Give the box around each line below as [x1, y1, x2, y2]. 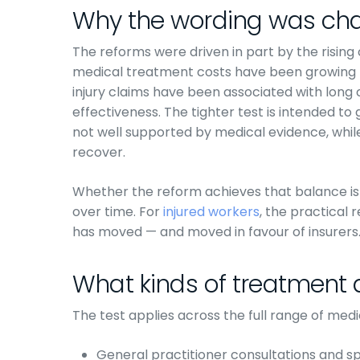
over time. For [72, 202, 163, 221]
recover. [72, 143, 125, 162]
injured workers [163, 202, 260, 221]
